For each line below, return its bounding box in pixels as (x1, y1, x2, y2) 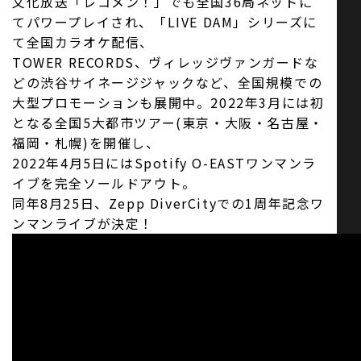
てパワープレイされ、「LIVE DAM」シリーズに (12, 12, 318, 31)
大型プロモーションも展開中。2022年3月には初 (12, 93, 325, 112)
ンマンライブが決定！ (12, 214, 154, 233)
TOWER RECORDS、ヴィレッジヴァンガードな (12, 52, 319, 72)
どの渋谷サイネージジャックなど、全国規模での (12, 73, 323, 92)
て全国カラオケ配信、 (12, 32, 155, 52)
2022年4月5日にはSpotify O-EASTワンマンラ (12, 153, 317, 172)
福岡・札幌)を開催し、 (12, 133, 160, 152)
